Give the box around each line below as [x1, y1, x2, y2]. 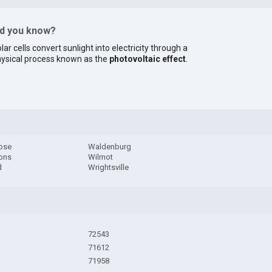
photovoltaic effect [109, 53, 186, 64]
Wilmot [88, 152, 114, 162]
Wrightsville [88, 163, 129, 172]
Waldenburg [88, 142, 132, 152]
